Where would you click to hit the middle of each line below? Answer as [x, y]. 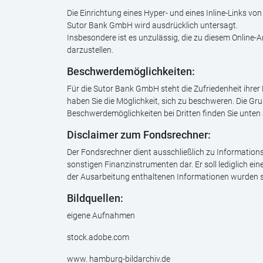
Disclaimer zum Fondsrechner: [139, 135]
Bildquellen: [95, 198]
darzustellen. [90, 50]
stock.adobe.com [98, 237]
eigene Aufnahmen [101, 215]
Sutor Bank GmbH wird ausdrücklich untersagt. [152, 25]
